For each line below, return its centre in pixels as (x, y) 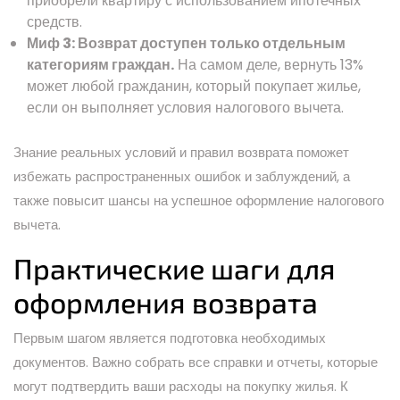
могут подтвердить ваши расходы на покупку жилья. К (181, 386)
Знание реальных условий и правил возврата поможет (181, 152)
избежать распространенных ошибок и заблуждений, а (182, 176)
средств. (54, 21)
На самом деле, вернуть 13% (269, 64)
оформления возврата (166, 301)
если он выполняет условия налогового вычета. (185, 107)
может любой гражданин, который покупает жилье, (194, 86)
